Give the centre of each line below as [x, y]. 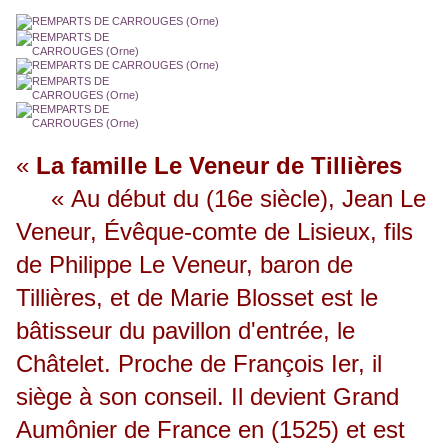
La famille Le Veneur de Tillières [219, 166]
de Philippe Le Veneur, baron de [184, 265]
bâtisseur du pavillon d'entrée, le [185, 331]
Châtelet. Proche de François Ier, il [199, 364]
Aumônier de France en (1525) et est [210, 430]
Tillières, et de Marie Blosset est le [197, 298]
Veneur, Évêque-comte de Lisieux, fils [214, 232]
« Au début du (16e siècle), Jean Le [221, 199]
